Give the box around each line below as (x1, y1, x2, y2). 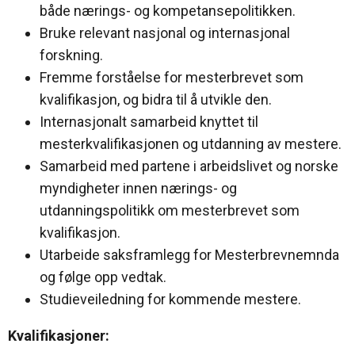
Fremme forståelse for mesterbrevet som (40, 68, 303, 86)
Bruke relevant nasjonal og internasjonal (40, 24, 290, 41)
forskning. (40, 46, 103, 63)
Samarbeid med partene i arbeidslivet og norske (40, 157, 338, 174)
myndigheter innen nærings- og (40, 179, 237, 197)
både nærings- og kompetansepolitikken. (40, 2, 296, 19)
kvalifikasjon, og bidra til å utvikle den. (40, 90, 272, 108)
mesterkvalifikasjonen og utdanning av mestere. (40, 135, 342, 152)
